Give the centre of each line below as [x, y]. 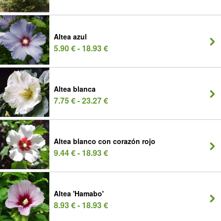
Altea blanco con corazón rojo [105, 141]
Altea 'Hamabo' [79, 193]
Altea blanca [75, 89]
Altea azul [70, 37]
